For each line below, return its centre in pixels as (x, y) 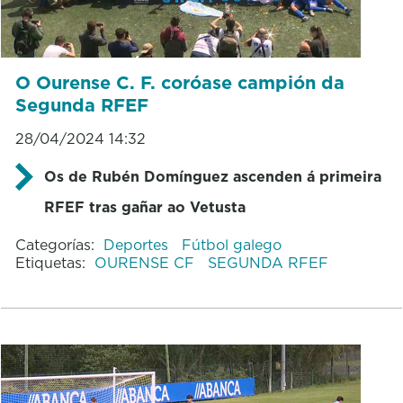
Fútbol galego (231, 244)
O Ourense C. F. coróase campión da (179, 82)
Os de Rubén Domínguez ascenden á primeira (212, 176)
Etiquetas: (50, 262)
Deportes (138, 244)
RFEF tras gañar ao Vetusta (144, 206)
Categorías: (54, 244)
